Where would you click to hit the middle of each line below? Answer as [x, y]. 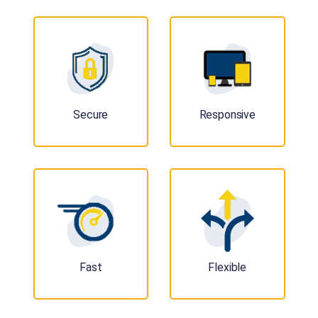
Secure [91, 115]
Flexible [227, 267]
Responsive [227, 115]
